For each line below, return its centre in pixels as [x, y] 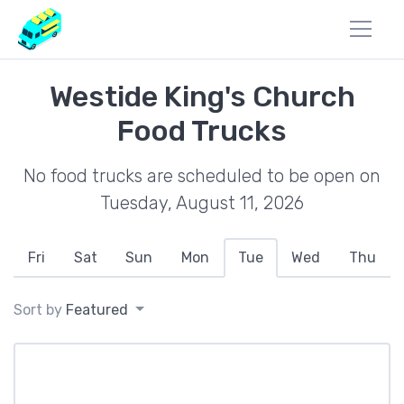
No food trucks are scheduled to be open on [202, 176]
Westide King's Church [202, 96]
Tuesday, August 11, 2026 [202, 203]
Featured [97, 310]
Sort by [40, 310]
